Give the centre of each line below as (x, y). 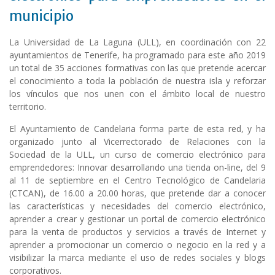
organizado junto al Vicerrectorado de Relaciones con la (137, 142)
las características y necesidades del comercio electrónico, (137, 206)
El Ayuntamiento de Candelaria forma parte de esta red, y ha (137, 129)
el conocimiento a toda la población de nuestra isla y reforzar (137, 81)
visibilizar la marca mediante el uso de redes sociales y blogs (137, 258)
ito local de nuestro (223, 94)
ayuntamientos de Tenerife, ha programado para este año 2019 (137, 55)
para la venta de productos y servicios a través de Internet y (137, 232)
